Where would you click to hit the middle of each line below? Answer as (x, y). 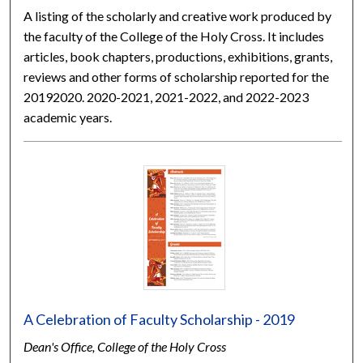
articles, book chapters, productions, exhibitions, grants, (178, 56)
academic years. (68, 117)
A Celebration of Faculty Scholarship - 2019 (160, 319)
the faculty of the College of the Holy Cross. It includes (174, 36)
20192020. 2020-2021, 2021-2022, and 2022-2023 (167, 96)
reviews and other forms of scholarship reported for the (177, 76)
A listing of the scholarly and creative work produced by (178, 15)
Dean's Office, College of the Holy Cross (125, 346)
